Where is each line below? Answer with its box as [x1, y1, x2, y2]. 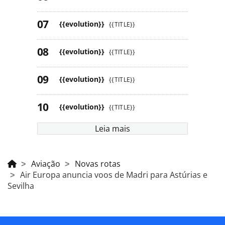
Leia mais [95, 123, 130, 134]
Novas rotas [75, 158, 121, 169]
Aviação [31, 158, 60, 169]
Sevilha [8, 180, 34, 191]
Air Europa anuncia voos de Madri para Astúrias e [20, 169, 207, 180]
